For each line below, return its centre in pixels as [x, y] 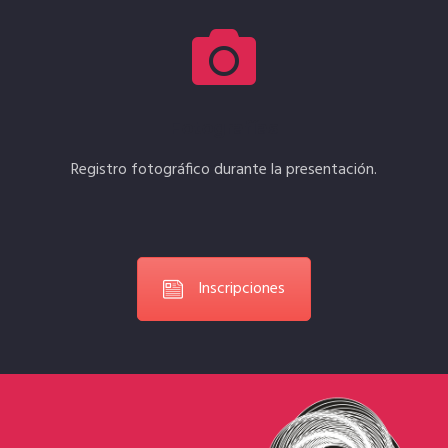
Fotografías [224, 127]
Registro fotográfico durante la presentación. [224, 169]
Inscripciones [241, 288]
